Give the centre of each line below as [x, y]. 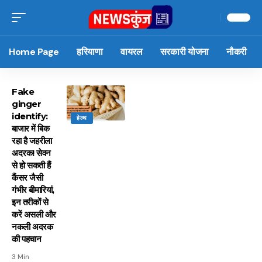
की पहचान [26, 239]
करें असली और [34, 214]
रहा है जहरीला [32, 141]
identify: [30, 116]
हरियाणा [90, 51]
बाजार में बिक [30, 128]
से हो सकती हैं [31, 165]
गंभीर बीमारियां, [33, 190]
